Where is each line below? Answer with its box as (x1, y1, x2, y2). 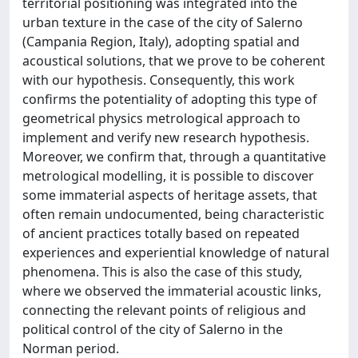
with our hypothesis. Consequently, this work (22, 71, 295, 89)
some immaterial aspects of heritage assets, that (22, 186, 317, 204)
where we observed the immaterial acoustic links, (22, 282, 321, 300)
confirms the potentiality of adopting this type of (22, 90, 317, 108)
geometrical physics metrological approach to (22, 109, 300, 127)
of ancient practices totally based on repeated (22, 225, 300, 242)
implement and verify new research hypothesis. (22, 129, 309, 146)
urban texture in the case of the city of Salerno (22, 14, 303, 31)
